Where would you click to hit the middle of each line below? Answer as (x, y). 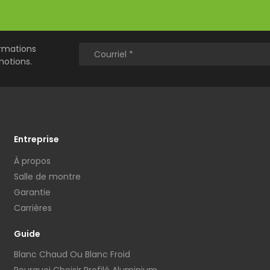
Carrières (33, 208)
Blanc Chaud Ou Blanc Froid (72, 255)
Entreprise (36, 140)
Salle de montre (47, 177)
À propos (32, 161)
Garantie (32, 193)
